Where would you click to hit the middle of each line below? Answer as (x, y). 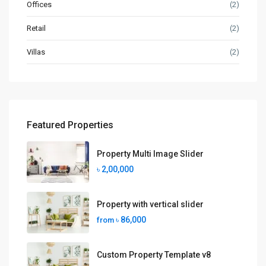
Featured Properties (70, 125)
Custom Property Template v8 (154, 255)
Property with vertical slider (150, 204)
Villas (36, 52)
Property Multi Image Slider (150, 154)
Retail (36, 28)
